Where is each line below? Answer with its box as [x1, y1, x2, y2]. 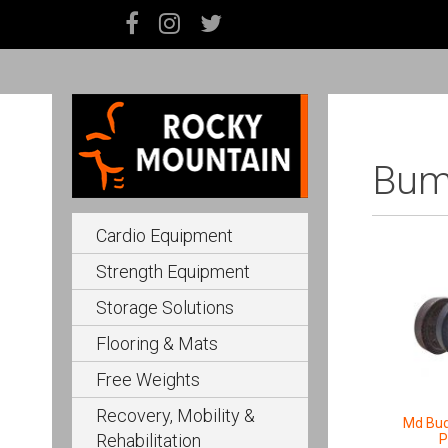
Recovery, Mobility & [96, 404, 255, 426]
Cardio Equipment [96, 224, 233, 246]
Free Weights [96, 368, 200, 390]
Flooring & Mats [96, 332, 218, 354]
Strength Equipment [96, 260, 250, 282]
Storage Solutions [96, 296, 234, 318]
